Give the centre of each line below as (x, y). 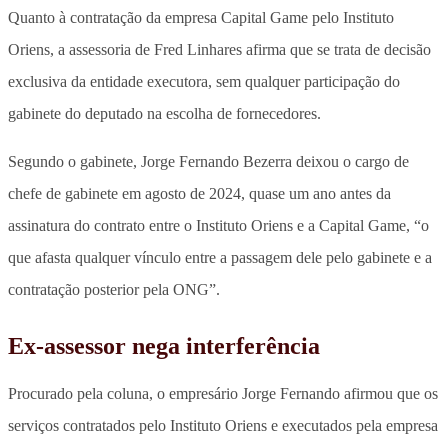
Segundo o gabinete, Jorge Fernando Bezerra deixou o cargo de (208, 161)
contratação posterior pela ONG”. (114, 289)
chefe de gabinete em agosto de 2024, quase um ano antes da (199, 193)
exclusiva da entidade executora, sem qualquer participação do (204, 81)
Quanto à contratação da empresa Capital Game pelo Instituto (201, 17)
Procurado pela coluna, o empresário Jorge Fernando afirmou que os (223, 393)
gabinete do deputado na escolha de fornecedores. (164, 113)
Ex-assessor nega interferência (164, 345)
